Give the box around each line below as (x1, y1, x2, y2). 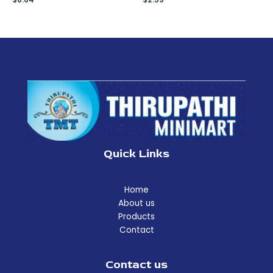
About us (118, 197, 155, 210)
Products (118, 211, 155, 223)
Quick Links (104, 146, 169, 161)
